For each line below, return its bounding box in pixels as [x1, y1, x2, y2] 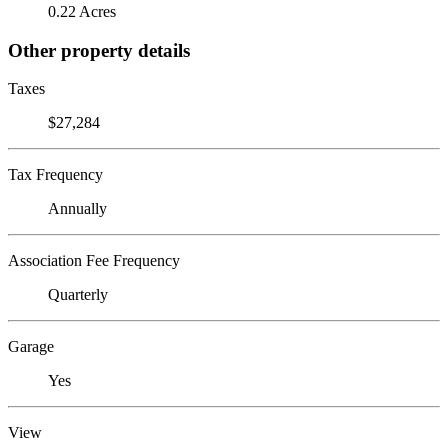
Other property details [8, 39, 190, 61]
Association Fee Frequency [8, 252, 180, 270]
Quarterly [48, 286, 108, 304]
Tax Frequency [8, 166, 103, 184]
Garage [8, 338, 54, 356]
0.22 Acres [48, 2, 116, 20]
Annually [48, 200, 107, 218]
